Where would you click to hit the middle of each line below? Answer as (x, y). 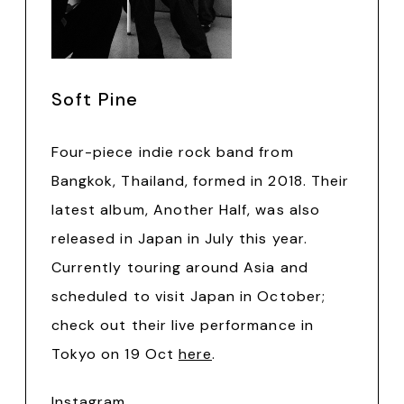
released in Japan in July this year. (179, 238)
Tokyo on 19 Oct (115, 353)
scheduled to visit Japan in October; (188, 296)
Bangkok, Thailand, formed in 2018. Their (200, 180)
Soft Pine (95, 99)
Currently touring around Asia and (180, 267)
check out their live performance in (183, 325)
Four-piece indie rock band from (173, 151)
